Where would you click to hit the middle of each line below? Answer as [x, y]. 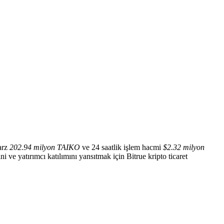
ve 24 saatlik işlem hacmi [121, 147]
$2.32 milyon [184, 147]
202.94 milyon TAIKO [45, 147]
